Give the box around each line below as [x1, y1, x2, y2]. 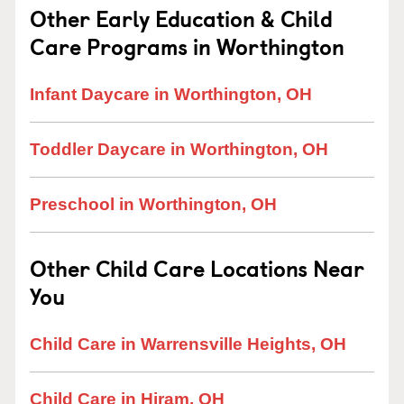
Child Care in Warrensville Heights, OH [30, 335, 346, 353]
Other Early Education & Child [30, 2, 333, 34]
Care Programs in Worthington [30, 30, 344, 62]
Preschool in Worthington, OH [30, 195, 277, 214]
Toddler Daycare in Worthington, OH [30, 140, 328, 159]
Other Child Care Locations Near [30, 252, 364, 284]
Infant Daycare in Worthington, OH [30, 85, 312, 104]
